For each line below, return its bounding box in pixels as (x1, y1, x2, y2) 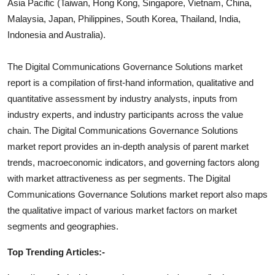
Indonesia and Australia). (7, 29, 106, 40)
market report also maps (167, 188, 268, 199)
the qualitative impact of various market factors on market (7, 204, 237, 215)
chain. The (7, 125, 52, 136)
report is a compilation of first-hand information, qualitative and (7, 77, 254, 88)
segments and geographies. (7, 220, 118, 231)
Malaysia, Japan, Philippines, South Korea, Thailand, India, (7, 13, 241, 24)
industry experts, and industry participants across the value (7, 109, 243, 120)
